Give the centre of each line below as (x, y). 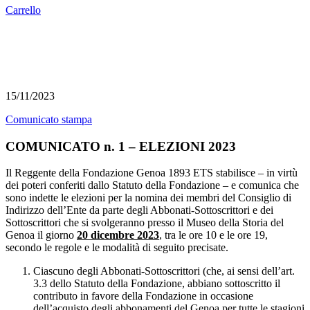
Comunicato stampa (49, 119)
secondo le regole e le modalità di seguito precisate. (117, 248)
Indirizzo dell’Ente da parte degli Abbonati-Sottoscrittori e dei (139, 210)
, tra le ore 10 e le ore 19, (213, 235)
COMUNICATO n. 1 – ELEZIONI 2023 (121, 146)
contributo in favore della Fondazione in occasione (143, 296)
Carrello (23, 10)
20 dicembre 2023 (118, 235)
